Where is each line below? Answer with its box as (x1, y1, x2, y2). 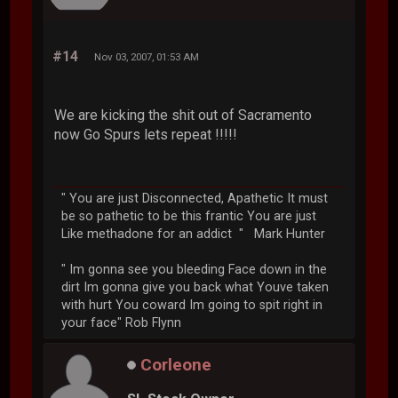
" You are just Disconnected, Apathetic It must (61, 191, 329, 207)
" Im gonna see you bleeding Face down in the (61, 262, 328, 278)
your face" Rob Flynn (61, 315, 182, 331)
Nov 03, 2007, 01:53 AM (94, 51, 200, 64)
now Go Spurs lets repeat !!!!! (54, 126, 238, 144)
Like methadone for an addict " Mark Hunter (61, 227, 326, 243)
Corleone (140, 354, 212, 375)
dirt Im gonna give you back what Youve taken (61, 280, 330, 296)
